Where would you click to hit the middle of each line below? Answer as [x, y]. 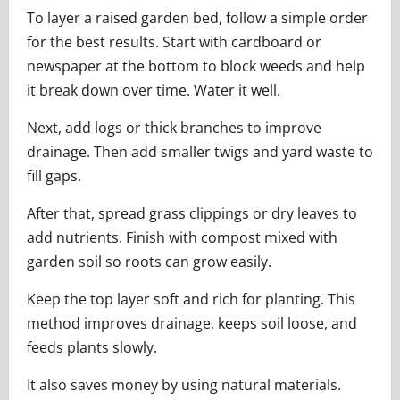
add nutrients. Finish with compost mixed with [182, 238]
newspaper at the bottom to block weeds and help [196, 67]
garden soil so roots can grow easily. [149, 262]
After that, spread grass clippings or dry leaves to [192, 214]
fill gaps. [54, 176]
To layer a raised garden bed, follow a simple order [197, 18]
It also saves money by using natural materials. [184, 385]
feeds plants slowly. [92, 348]
